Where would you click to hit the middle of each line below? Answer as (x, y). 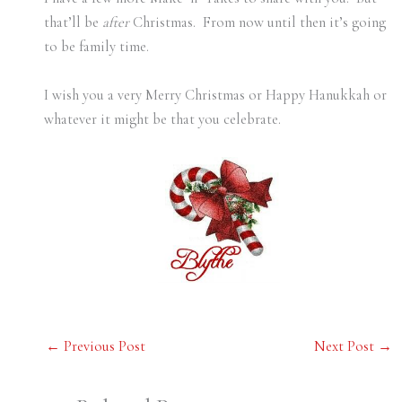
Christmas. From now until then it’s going (257, 23)
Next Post (346, 346)
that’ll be (73, 23)
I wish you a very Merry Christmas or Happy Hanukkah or (215, 96)
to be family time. (96, 47)
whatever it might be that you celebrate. (162, 120)
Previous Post (102, 346)
